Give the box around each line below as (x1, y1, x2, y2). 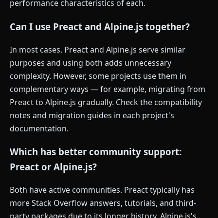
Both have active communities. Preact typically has (10, 184, 195, 196)
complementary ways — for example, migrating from (10, 83, 205, 94)
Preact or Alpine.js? (10, 161, 97, 173)
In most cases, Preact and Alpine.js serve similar (10, 44, 185, 55)
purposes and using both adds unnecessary (10, 57, 171, 68)
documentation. (10, 123, 69, 134)
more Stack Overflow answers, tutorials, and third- (10, 198, 196, 209)
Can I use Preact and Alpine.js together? (10, 20, 190, 33)
